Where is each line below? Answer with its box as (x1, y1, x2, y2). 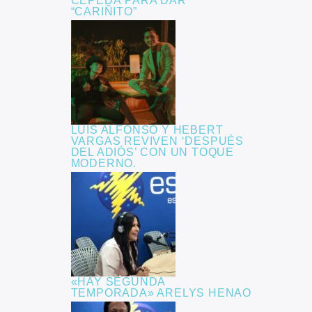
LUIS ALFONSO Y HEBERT (70, 123, 224, 136)
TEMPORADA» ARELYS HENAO (70, 287, 251, 299)
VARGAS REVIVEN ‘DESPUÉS (70, 134, 244, 147)
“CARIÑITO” (70, 5, 137, 17)
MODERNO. (70, 157, 136, 169)
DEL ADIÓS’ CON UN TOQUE (70, 146, 234, 158)
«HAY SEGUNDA (70, 276, 166, 288)
